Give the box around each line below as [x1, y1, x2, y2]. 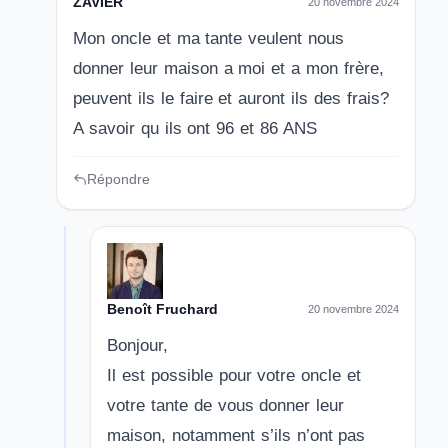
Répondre [87, 171, 150, 187]
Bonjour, [107, 336, 168, 355]
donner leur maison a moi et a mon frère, [73, 59, 384, 78]
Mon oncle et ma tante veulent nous [73, 29, 345, 48]
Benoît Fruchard [107, 301, 218, 317]
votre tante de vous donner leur [107, 396, 345, 415]
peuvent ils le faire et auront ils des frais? [73, 89, 389, 108]
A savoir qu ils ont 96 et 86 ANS [73, 119, 317, 138]
